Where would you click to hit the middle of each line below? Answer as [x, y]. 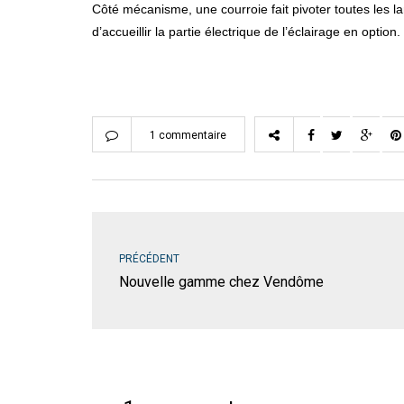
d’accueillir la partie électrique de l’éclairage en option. [246, 32]
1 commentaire [188, 136]
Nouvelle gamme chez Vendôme [221, 282]
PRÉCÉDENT [149, 259]
